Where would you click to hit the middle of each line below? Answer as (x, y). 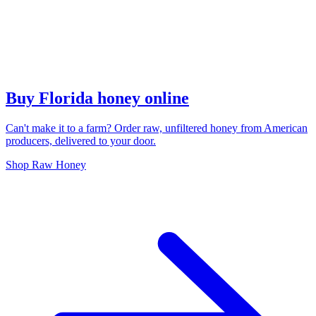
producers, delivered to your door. (81, 140)
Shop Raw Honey (46, 164)
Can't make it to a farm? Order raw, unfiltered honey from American (157, 128)
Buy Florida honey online (97, 98)
